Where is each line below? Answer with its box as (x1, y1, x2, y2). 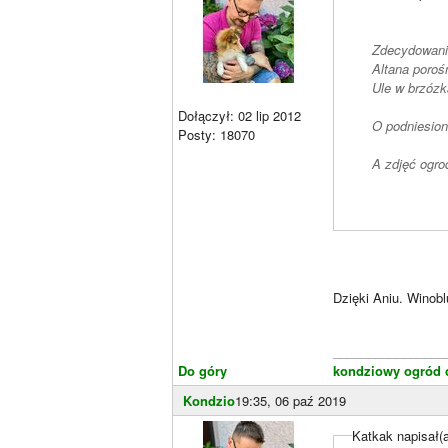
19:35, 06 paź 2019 (235, 391, 346, 411)
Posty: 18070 (178, 125, 255, 145)
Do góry (178, 361, 227, 381)
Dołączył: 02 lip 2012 (178, 106, 301, 126)
